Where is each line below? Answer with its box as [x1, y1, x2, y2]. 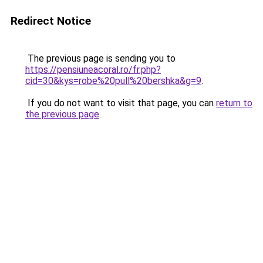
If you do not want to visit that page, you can [25, 97, 216, 109]
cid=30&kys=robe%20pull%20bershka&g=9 [25, 75, 201, 86]
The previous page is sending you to [25, 53, 176, 64]
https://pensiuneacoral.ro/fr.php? [25, 64, 161, 75]
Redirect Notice [11, 14, 91, 28]
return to [216, 97, 252, 109]
